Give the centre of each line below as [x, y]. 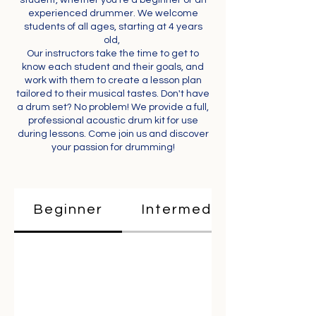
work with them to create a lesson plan [113, 80]
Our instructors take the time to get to [113, 54]
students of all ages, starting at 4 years [113, 27]
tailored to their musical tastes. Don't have [113, 94]
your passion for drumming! [113, 147]
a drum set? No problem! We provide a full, [113, 107]
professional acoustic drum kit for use [113, 121]
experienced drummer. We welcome [113, 13]
